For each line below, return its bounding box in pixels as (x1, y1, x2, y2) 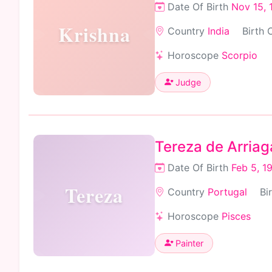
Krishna (58, 20, 131, 49)
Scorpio (222, 49, 257, 61)
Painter (173, 237, 203, 248)
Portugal (208, 185, 247, 198)
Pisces (222, 209, 251, 222)
